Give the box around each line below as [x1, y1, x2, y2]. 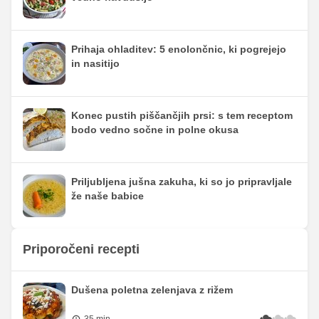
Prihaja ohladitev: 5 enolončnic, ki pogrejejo [71, 43, 286, 55]
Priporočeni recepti [23, 241, 140, 256]
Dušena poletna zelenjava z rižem [71, 283, 233, 296]
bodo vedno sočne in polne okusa [71, 123, 239, 135]
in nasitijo [71, 57, 120, 69]
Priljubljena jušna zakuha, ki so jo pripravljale [71, 175, 292, 187]
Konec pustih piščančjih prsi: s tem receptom [71, 109, 293, 121]
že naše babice [71, 189, 144, 202]
